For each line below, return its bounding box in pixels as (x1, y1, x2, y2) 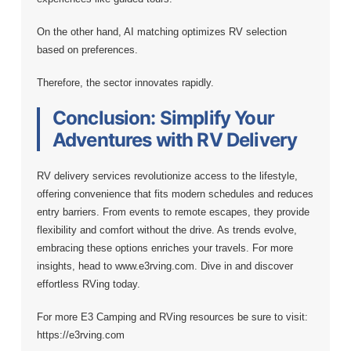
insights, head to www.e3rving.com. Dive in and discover (36, 260, 293, 273)
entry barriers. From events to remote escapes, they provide (36, 206, 309, 219)
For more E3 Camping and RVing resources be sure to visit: (36, 311, 308, 324)
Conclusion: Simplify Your (52, 107, 274, 130)
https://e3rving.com (36, 329, 125, 342)
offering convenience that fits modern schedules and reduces (36, 188, 313, 201)
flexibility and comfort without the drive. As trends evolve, (36, 224, 297, 237)
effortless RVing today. (36, 278, 140, 291)
